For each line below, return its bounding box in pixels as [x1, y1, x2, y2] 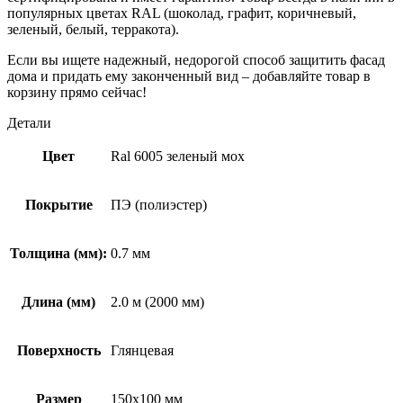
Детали [7, 114, 51, 130]
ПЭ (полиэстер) [111, 196, 207, 212]
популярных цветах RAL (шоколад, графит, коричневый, [7, 4, 356, 21]
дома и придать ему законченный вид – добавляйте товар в [7, 67, 371, 84]
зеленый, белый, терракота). [7, 21, 179, 37]
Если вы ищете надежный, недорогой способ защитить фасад [7, 51, 385, 67]
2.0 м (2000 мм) [111, 293, 204, 309]
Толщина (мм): [10, 245, 107, 261]
